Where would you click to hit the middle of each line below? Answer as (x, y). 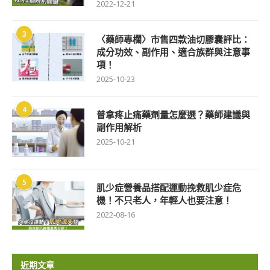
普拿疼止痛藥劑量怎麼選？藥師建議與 (173, 115)
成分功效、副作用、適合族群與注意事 (173, 52)
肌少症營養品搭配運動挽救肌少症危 (169, 188)
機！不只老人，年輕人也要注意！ (164, 200)
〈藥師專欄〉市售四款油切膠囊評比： (173, 39)
